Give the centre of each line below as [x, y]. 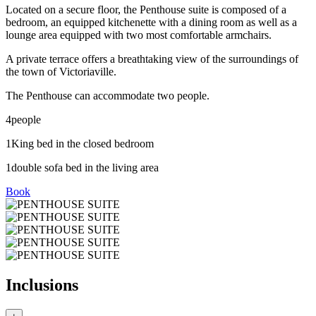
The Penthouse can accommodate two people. [108, 95]
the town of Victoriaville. [61, 71]
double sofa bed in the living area [85, 167]
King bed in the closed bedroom [83, 143]
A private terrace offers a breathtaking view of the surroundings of [152, 59]
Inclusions [42, 285]
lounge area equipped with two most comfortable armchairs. [139, 35]
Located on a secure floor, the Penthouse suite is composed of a [146, 9]
